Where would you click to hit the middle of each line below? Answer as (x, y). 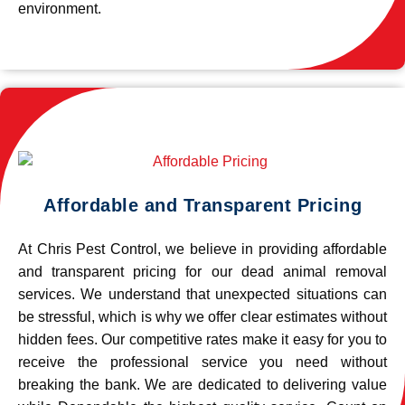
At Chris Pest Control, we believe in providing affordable (202, 249)
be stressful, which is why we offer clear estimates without (202, 317)
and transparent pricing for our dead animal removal (202, 272)
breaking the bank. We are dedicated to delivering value (202, 385)
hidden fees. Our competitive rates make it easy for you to (202, 339)
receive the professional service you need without (202, 362)
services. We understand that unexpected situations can (202, 294)
